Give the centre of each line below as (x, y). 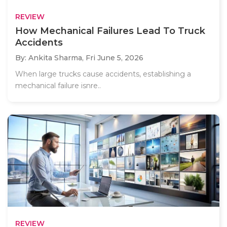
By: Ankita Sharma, (50, 58)
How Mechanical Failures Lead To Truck (110, 31)
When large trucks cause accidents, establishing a (103, 74)
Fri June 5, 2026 (115, 58)
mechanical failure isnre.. (58, 86)
